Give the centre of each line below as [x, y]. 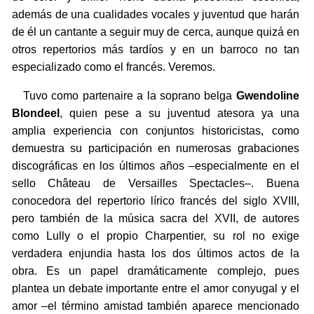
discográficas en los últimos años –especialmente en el [155, 166]
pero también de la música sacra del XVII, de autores [155, 219]
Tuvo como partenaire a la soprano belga [124, 96]
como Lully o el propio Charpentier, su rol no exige [155, 236]
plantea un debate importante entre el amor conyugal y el [155, 289]
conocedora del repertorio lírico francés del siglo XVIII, [155, 201]
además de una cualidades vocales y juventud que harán [155, 15]
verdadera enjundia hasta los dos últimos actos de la [155, 254]
